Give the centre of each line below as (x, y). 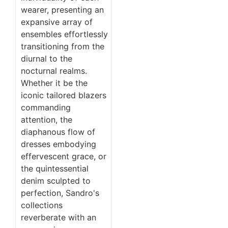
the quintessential (55, 169)
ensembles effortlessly (64, 34)
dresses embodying (59, 144)
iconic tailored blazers (64, 95)
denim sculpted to (56, 181)
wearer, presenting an (62, 10)
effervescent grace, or (64, 156)
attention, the (47, 120)
